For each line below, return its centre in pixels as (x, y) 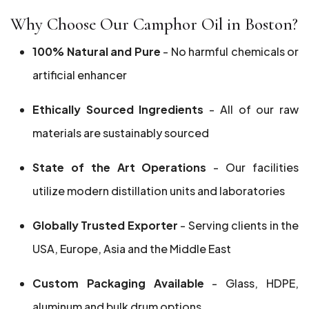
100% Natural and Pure (97, 51)
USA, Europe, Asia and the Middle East (132, 249)
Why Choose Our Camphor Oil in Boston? (154, 24)
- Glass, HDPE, (251, 283)
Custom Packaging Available (118, 283)
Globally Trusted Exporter (107, 225)
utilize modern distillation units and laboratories (159, 191)
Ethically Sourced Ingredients (121, 109)
